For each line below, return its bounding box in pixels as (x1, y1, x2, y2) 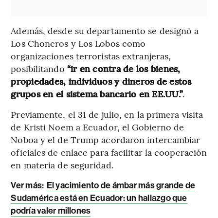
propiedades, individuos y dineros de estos (11, 75, 192, 88)
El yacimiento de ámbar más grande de (46, 180, 196, 191)
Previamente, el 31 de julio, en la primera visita (11, 108, 203, 121)
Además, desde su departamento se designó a (11, 24, 199, 37)
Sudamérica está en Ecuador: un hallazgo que (11, 193, 187, 204)
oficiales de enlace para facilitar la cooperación (11, 146, 207, 159)
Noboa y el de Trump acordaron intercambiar (11, 133, 200, 146)
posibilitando (11, 62, 67, 75)
